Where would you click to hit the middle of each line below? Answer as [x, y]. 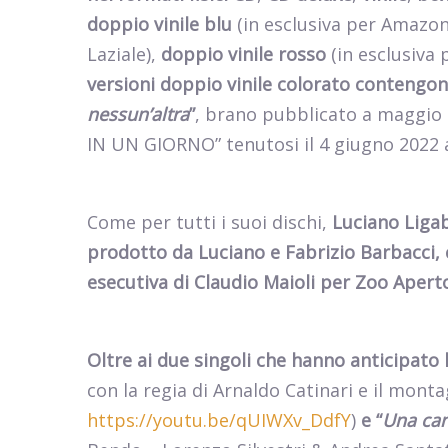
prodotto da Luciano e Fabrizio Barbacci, [266, 252]
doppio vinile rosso [243, 54]
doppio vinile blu [159, 24]
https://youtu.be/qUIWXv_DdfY [219, 420]
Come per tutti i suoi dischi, [207, 222]
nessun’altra [138, 114]
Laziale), [124, 54]
